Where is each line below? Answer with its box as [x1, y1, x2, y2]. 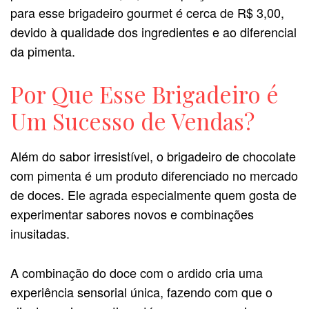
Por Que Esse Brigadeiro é [10, 79, 279, 110]
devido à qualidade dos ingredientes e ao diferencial [10, 23, 297, 41]
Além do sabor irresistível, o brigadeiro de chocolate [10, 146, 296, 165]
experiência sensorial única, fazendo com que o [10, 282, 272, 301]
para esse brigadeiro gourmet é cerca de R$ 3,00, [10, 3, 284, 22]
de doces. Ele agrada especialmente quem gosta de [10, 185, 297, 203]
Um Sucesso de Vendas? [10, 106, 255, 137]
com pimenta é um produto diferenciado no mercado [10, 166, 298, 184]
